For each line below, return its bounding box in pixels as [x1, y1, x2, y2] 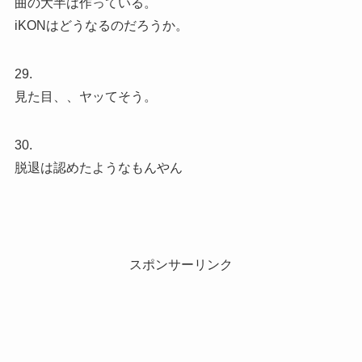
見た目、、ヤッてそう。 [14, 89, 157, 103]
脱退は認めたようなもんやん [14, 160, 183, 175]
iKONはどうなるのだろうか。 [14, 18, 188, 32]
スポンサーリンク [129, 257, 233, 271]
